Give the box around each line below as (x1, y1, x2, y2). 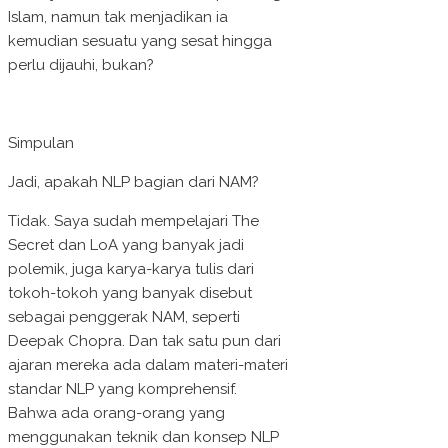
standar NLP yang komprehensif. (8, 380, 237, 399)
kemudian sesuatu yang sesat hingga (8, 32, 272, 51)
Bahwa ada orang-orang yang (8, 404, 225, 423)
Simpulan (8, 134, 74, 153)
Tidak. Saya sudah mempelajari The (8, 212, 259, 231)
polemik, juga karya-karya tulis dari (8, 260, 254, 279)
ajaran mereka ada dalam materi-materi (8, 356, 288, 375)
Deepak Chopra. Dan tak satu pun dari (8, 332, 281, 351)
